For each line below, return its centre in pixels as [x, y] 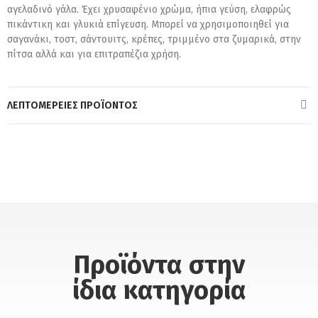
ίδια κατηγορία [159, 290]
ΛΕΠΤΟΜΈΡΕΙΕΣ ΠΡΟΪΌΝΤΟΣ [72, 105]
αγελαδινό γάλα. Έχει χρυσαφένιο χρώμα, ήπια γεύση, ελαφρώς [149, 9]
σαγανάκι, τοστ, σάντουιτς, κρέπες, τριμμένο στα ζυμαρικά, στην [154, 39]
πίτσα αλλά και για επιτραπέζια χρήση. [94, 54]
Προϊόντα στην [159, 264]
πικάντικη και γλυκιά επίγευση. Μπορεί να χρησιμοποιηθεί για [148, 24]
